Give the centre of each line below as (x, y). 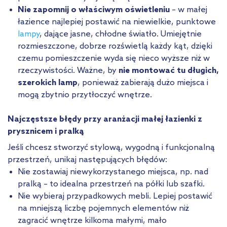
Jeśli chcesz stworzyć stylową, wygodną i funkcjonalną (111, 147)
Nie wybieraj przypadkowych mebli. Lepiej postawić (115, 196)
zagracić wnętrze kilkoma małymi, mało (92, 220)
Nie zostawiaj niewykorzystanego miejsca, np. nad (113, 172)
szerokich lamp (48, 83)
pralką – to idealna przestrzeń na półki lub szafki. (111, 184)
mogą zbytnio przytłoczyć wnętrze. (85, 95)
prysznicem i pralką (46, 131)
